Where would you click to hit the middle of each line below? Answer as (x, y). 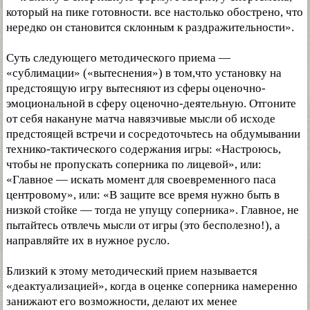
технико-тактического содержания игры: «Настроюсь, (144, 149)
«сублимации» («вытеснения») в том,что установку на (144, 73)
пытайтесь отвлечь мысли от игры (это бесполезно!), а (143, 226)
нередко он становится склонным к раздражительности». (150, 28)
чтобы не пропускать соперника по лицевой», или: (134, 165)
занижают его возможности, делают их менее (122, 302)
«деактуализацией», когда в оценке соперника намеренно (152, 286)
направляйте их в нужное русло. (88, 241)
